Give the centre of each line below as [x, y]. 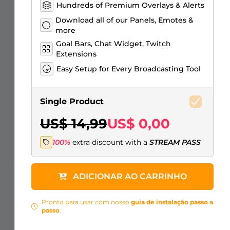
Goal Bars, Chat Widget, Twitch [113, 44]
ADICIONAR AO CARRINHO [130, 176]
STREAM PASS [175, 142]
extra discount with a [111, 142]
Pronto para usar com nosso [87, 202]
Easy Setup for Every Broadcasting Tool [129, 69]
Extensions [76, 54]
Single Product [72, 101]
